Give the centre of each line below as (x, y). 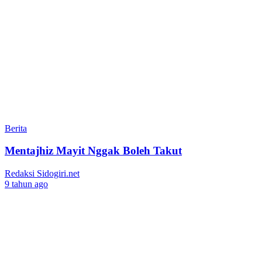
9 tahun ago (26, 184)
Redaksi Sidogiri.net (42, 173)
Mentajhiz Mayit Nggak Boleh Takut (93, 151)
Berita (16, 128)
